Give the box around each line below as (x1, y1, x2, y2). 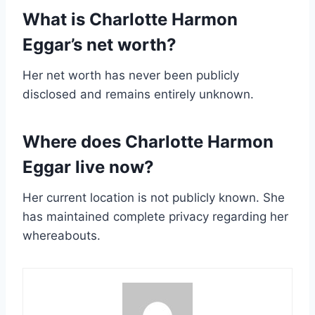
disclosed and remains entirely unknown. (22, 87, 254, 102)
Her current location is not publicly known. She (22, 191, 285, 205)
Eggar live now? (22, 157, 154, 178)
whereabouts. (22, 229, 101, 243)
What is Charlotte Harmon (22, 9, 238, 30)
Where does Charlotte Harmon (22, 131, 274, 153)
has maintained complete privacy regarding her (22, 210, 288, 224)
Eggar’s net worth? (22, 34, 176, 56)
